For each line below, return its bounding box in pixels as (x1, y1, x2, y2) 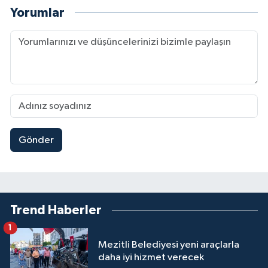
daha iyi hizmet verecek (98, 252, 204, 263)
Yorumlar (10, 6, 65, 19)
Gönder (18, 135, 54, 145)
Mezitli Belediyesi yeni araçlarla (98, 240, 239, 251)
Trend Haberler (10, 204, 102, 217)
